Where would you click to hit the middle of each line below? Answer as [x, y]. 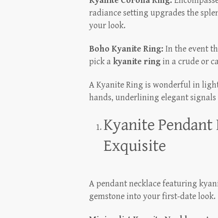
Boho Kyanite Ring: [126, 49]
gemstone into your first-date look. [152, 197]
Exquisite [135, 146]
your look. [107, 26]
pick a [101, 62]
